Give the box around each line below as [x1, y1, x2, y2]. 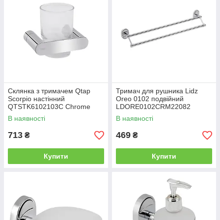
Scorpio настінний [8, 95, 65, 103]
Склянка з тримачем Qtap [8, 87, 90, 95]
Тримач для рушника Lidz [116, 87, 198, 95]
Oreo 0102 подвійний [116, 95, 184, 103]
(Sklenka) [8, 110, 37, 119]
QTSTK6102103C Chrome [8, 103, 90, 111]
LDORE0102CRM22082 [116, 103, 191, 111]
